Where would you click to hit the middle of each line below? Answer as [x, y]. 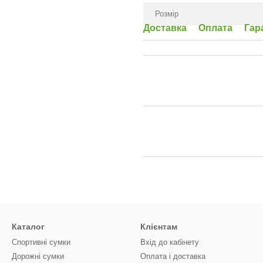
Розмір [167, 14]
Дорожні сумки [38, 256]
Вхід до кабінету [170, 242]
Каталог [28, 227]
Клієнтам [159, 227]
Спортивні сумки [41, 242]
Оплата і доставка [173, 256]
